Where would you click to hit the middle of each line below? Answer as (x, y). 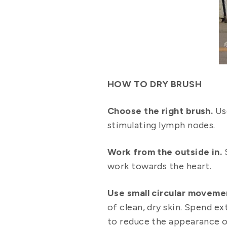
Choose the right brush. (161, 111)
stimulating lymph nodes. (161, 125)
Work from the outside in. (165, 152)
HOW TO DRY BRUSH (155, 84)
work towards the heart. (162, 166)
